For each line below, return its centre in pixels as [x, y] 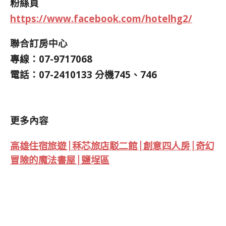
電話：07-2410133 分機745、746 [83, 75]
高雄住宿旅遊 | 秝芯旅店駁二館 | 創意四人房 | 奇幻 [112, 145]
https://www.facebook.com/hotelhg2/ [101, 18]
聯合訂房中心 [39, 43]
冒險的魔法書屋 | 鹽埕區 [60, 159]
